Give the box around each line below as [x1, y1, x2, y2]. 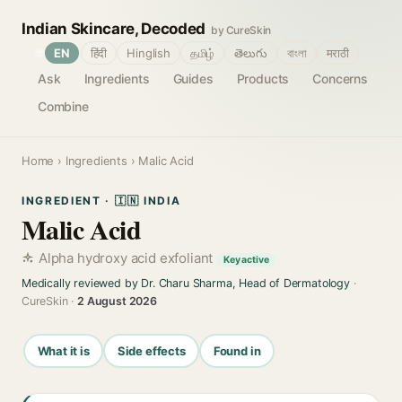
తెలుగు [234, 46, 267, 60]
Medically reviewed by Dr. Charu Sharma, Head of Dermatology [22, 276, 350, 290]
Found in [213, 343, 261, 358]
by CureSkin [210, 23, 272, 37]
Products [236, 71, 290, 86]
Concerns [312, 71, 368, 86]
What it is [37, 343, 90, 358]
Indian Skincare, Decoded [22, 20, 205, 38]
